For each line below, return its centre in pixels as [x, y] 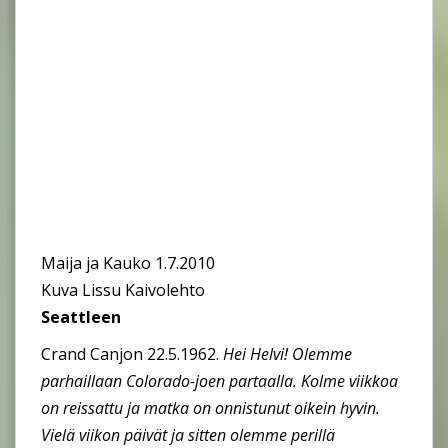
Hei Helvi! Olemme [287, 353]
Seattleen [81, 316]
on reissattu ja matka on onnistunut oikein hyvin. [210, 407]
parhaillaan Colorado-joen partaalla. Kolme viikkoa [219, 380]
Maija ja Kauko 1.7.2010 [128, 262]
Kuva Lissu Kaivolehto [123, 289]
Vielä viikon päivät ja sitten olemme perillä [188, 434]
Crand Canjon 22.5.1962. [132, 353]
